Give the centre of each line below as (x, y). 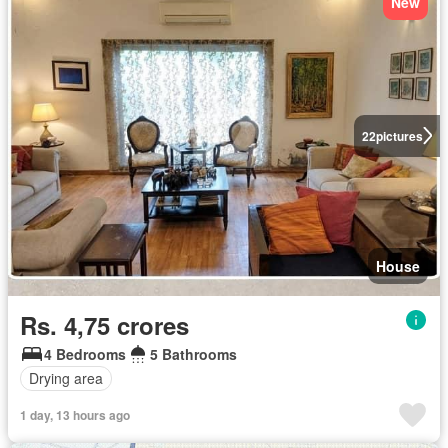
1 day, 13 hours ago (75, 414)
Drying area (66, 378)
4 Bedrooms (85, 353)
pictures (399, 135)
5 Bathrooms (193, 353)
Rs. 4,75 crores (104, 324)
